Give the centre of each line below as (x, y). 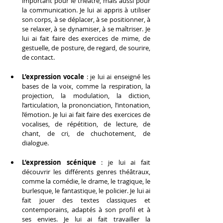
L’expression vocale (53, 76)
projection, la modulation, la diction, (86, 95)
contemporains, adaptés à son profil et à (86, 209)
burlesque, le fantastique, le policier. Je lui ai (86, 190)
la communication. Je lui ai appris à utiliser (86, 10)
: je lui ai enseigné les (117, 76)
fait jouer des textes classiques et (86, 200)
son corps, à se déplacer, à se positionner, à (86, 19)
